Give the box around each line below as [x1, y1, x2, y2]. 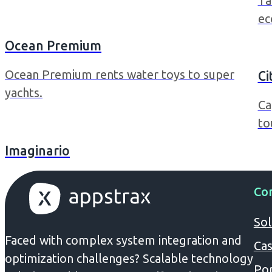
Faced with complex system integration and [5, 233, 242, 247]
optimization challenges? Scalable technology [5, 251, 253, 265]
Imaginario [5, 143, 70, 158]
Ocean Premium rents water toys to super [5, 67, 234, 82]
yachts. [5, 86, 42, 100]
